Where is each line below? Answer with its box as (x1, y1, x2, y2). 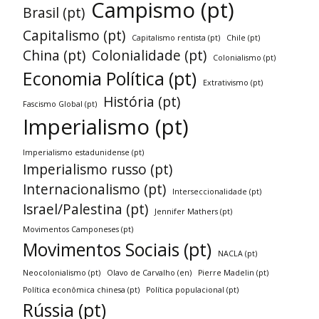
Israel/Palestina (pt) (23, 199, 148, 219)
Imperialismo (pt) (23, 112, 189, 141)
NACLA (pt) (218, 248, 257, 258)
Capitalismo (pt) (23, 26, 125, 45)
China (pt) (23, 46, 85, 65)
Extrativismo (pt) (203, 77, 263, 88)
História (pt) (103, 92, 180, 111)
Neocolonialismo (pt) (23, 267, 100, 278)
